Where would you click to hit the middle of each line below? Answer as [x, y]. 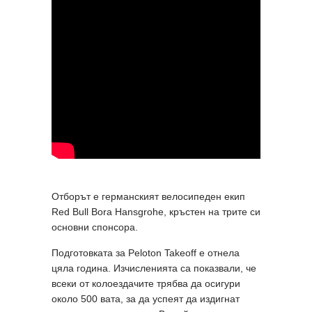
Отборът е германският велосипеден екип [148, 196]
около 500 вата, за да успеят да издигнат [146, 298]
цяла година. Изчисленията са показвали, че [154, 268]
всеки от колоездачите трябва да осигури [146, 283]
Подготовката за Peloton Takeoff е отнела [146, 252]
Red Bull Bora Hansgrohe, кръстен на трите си [156, 211]
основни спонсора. [96, 227]
